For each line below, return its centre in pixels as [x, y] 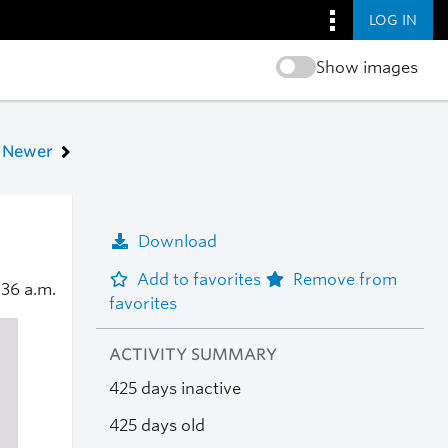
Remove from [344, 279]
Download [177, 241]
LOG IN [393, 19]
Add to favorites [200, 279]
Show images [366, 67]
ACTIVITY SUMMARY [192, 355]
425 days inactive [174, 389]
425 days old [156, 425]
